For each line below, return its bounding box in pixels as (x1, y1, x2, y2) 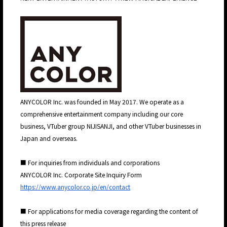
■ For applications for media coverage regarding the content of (20, 207, 198, 216)
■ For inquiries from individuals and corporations (20, 158, 161, 167)
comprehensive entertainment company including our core (20, 109, 183, 119)
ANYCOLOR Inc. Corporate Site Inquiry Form (20, 170, 143, 179)
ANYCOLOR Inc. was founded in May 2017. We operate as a (20, 97, 184, 106)
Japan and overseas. (20, 134, 78, 143)
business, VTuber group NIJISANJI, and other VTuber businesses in (20, 122, 201, 131)
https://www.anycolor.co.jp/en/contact (20, 182, 130, 192)
